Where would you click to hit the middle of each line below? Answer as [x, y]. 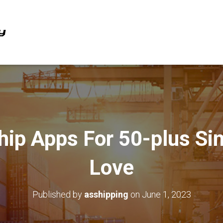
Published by [58, 194]
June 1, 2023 [166, 194]
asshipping [106, 194]
